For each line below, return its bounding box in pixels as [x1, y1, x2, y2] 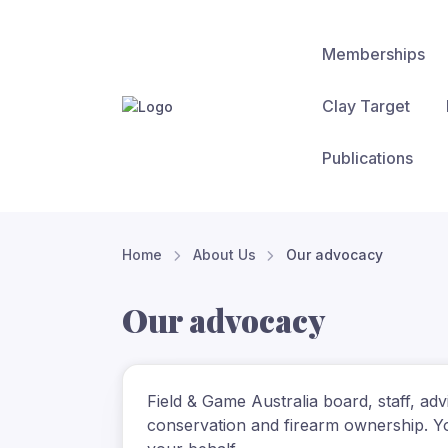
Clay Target [322, 96, 410, 116]
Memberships [322, 44, 425, 64]
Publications [322, 148, 413, 168]
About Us [192, 246, 256, 263]
